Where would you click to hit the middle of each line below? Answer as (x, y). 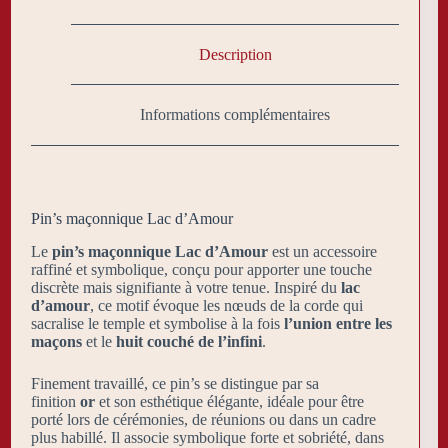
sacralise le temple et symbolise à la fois (157, 323)
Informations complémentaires (235, 115)
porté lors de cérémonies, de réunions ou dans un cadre (203, 419)
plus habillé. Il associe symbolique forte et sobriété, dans (207, 437)
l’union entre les (338, 323)
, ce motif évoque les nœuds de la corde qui (226, 305)
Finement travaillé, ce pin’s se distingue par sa (175, 383)
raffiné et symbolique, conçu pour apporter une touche (201, 269)
